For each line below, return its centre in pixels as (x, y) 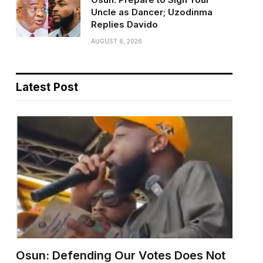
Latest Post (47, 87)
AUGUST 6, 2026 (116, 41)
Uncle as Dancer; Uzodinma (151, 12)
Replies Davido (124, 24)
